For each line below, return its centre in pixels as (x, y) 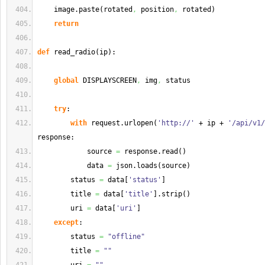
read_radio (72, 52)
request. (106, 123)
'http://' (176, 123)
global (66, 80)
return (66, 24)
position (155, 9)
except (66, 222)
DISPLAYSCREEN (108, 80)
